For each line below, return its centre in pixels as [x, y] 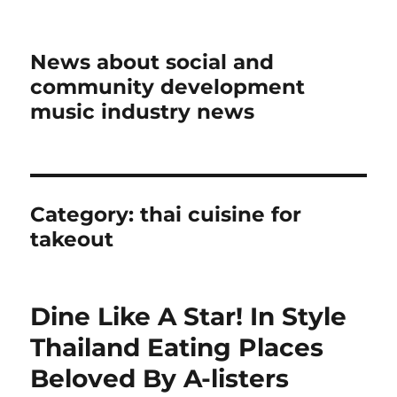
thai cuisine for [221, 214]
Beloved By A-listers [160, 378]
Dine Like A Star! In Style [189, 316]
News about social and [152, 62]
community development [168, 87]
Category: [86, 214]
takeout [72, 239]
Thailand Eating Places [177, 347]
